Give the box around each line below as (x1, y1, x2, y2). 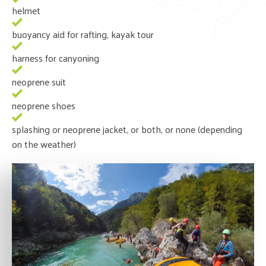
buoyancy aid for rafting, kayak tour (12, 25, 154, 43)
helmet (12, 1, 40, 19)
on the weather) (12, 135, 76, 153)
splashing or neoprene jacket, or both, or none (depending (12, 120, 242, 138)
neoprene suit (12, 72, 66, 90)
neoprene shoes (12, 96, 75, 114)
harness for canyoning (12, 49, 99, 66)
